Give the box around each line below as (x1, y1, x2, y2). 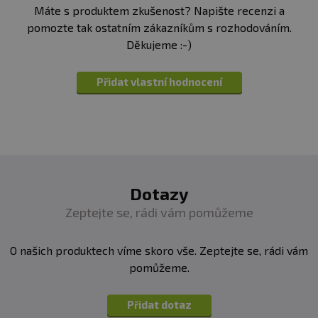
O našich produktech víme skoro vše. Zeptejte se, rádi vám (10, 243, 308, 258)
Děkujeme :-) (126, 38, 192, 52)
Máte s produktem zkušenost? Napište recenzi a (33, 4, 285, 18)
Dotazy (129, 183, 189, 204)
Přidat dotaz (126, 298, 192, 312)
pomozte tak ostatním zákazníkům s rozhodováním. (26, 21, 292, 35)
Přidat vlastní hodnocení (96, 75, 222, 89)
